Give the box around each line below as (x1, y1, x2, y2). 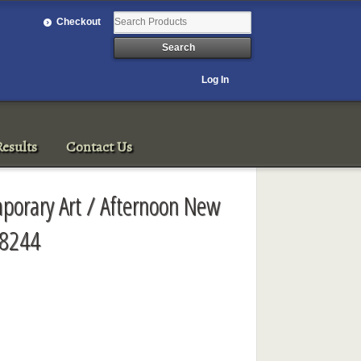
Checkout (56, 15, 102, 27)
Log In (201, 73, 230, 85)
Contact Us (66, 136, 133, 156)
